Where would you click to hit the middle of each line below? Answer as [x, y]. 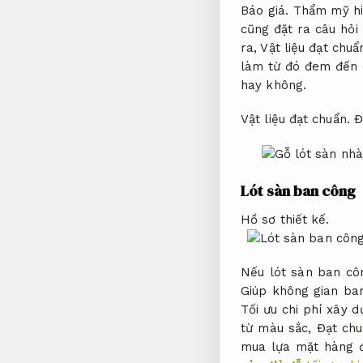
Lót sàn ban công [298, 191]
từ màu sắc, [279, 329]
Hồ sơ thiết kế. [285, 219]
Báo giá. [265, 10]
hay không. [273, 85]
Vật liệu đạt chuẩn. [295, 120]
